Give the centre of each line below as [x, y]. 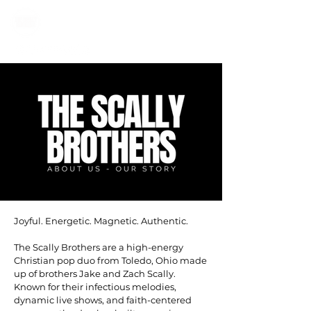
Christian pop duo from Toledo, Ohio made [110, 260]
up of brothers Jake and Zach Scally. [95, 273]
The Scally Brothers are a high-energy [99, 247]
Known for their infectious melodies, [95, 286]
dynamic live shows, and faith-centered [103, 300]
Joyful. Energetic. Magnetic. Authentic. [101, 220]
